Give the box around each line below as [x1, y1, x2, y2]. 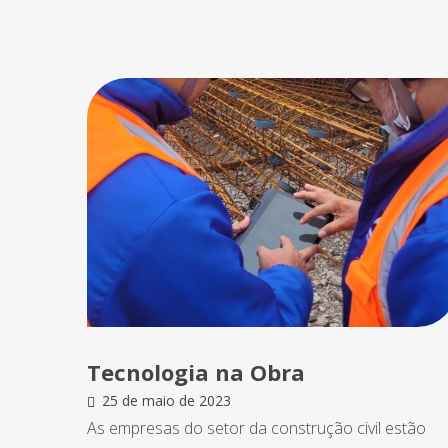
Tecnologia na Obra [87, 357, 305, 388]
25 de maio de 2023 [102, 391, 231, 411]
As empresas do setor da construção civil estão [87, 417, 426, 440]
